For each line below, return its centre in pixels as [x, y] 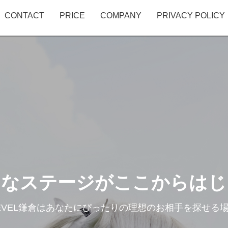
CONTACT [24, 16]
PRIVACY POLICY [191, 16]
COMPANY [121, 16]
